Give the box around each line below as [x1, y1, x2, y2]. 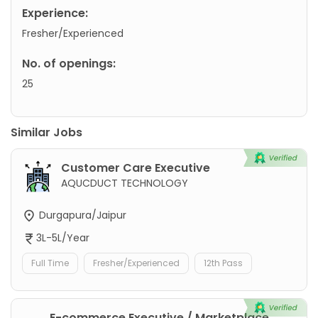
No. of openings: [22, 55, 116, 72]
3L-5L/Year [36, 231, 89, 246]
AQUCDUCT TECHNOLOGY [61, 175, 188, 190]
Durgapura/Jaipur [36, 207, 126, 222]
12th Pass [204, 257, 243, 270]
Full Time [31, 257, 69, 270]
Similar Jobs [11, 124, 82, 141]
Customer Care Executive [61, 159, 210, 176]
